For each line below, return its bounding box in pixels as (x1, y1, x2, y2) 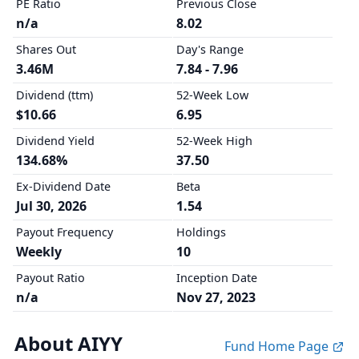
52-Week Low (175, 87, 248, 103)
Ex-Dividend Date (16, 179, 111, 194)
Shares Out (16, 42, 76, 57)
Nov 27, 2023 (175, 288, 256, 306)
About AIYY (14, 330, 123, 357)
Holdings (175, 224, 226, 240)
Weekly (16, 243, 62, 260)
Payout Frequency (16, 224, 113, 240)
